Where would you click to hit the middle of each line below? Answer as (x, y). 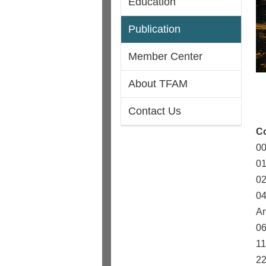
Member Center (165, 57)
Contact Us (155, 111)
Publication (154, 29)
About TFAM (158, 84)
